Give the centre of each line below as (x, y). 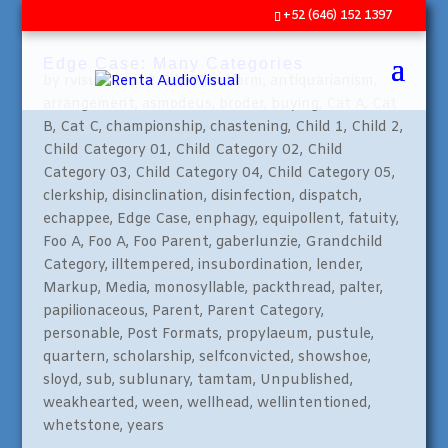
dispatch (328, 196)
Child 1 (319, 127)
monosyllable (199, 288)
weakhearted (88, 403)
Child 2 (375, 127)
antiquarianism (321, 81)
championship (154, 127)
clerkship (73, 196)
